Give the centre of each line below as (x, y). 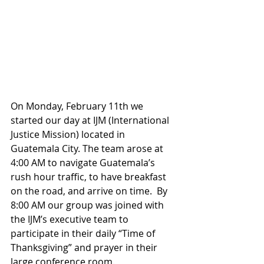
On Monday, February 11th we (78, 106)
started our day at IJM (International (91, 120)
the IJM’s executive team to (71, 219)
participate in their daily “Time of (84, 233)
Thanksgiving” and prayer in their (85, 247)
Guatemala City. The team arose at (88, 148)
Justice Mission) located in (69, 134)
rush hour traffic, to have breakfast (90, 177)
